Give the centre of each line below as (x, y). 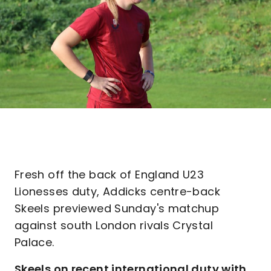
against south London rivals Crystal (114, 225)
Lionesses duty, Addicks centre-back (117, 191)
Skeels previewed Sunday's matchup (117, 208)
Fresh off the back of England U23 (109, 175)
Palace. (36, 242)
